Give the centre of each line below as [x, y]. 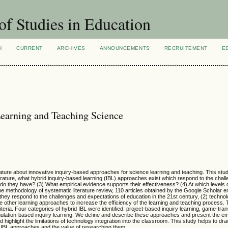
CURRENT [30, 48]
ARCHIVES [71, 48]
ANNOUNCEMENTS [125, 48]
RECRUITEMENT [186, 48]
